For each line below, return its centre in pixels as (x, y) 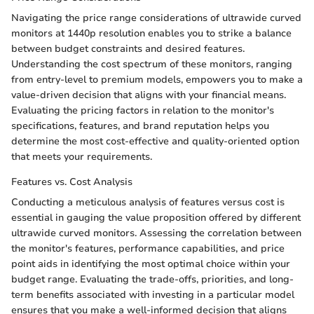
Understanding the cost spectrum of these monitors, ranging (152, 64)
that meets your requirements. (82, 156)
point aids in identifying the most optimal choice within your (151, 264)
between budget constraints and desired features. (128, 48)
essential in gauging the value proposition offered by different (156, 217)
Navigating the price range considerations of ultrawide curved (156, 18)
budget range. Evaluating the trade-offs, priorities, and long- (152, 279)
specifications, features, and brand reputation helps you (140, 125)
